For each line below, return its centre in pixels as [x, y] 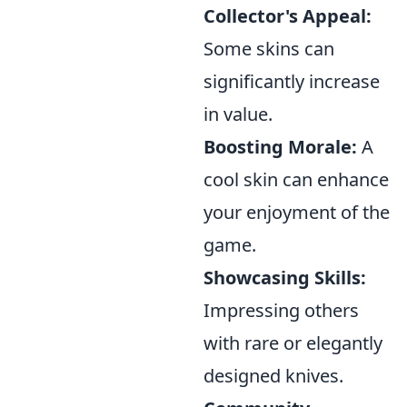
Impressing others [281, 310]
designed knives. [273, 376]
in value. [238, 114]
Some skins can [269, 49]
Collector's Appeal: [288, 16]
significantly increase [292, 81]
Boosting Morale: [280, 147]
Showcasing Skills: [285, 278]
